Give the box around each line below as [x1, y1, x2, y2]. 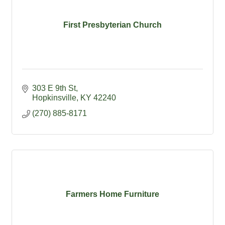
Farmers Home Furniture [66, 189, 159, 198]
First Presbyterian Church [63, 20, 162, 29]
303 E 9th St [32, 84, 76, 93]
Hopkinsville [32, 93, 76, 102]
